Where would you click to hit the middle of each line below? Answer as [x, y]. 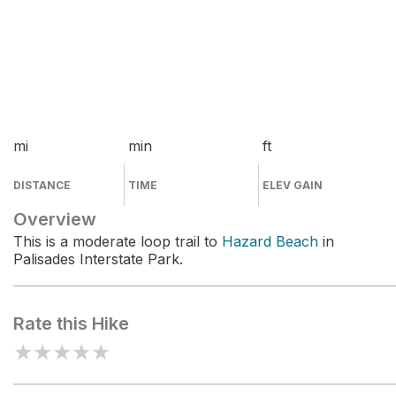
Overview [55, 219]
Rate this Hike [71, 324]
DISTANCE [42, 185]
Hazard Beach [270, 241]
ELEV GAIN [293, 185]
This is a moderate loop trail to [118, 241]
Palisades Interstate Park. [98, 259]
